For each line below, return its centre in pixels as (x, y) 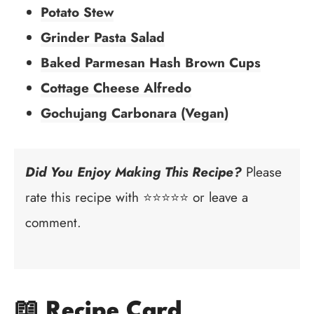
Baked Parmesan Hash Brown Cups (151, 62)
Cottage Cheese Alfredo (116, 88)
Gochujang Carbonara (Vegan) (135, 113)
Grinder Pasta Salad (103, 37)
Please (262, 172)
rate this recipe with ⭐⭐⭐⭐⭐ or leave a (137, 197)
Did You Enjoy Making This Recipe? (134, 172)
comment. (53, 222)
